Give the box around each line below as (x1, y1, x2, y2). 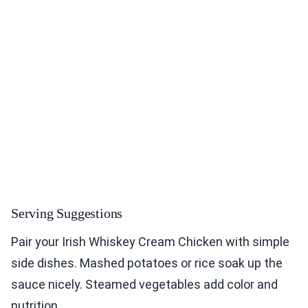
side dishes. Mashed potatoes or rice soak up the (11, 255, 283, 270)
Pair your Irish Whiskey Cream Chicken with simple (11, 234, 289, 249)
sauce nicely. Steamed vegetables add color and (11, 276, 278, 291)
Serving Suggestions (11, 205, 123, 221)
